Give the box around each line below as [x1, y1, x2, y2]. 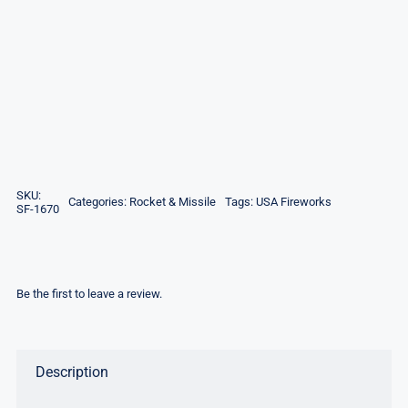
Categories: [67, 195, 129, 209]
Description [35, 362, 108, 381]
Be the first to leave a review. [15, 286, 162, 301]
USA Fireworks [255, 195, 331, 209]
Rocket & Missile [128, 195, 216, 209]
